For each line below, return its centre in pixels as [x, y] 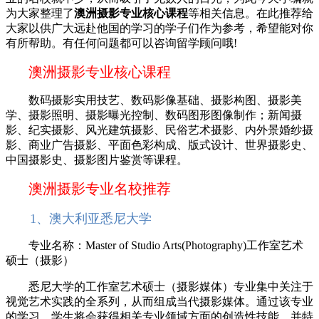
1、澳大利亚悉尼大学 [84, 218]
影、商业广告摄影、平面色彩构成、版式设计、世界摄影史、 [159, 145]
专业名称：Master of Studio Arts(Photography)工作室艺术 [155, 245]
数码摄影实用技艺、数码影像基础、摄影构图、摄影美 [154, 100]
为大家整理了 [40, 13]
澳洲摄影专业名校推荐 [100, 188]
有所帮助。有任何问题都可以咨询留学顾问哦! [121, 43]
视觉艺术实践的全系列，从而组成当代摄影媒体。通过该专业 [159, 301]
